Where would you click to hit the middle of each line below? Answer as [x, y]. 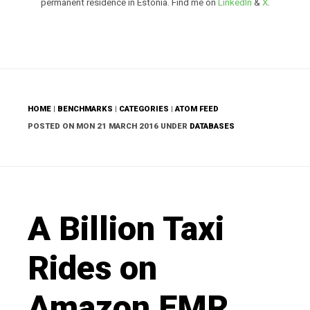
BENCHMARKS [85, 109]
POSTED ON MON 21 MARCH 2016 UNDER [109, 126]
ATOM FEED [197, 109]
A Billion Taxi [126, 228]
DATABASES [212, 126]
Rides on [92, 268]
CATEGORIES [144, 109]
